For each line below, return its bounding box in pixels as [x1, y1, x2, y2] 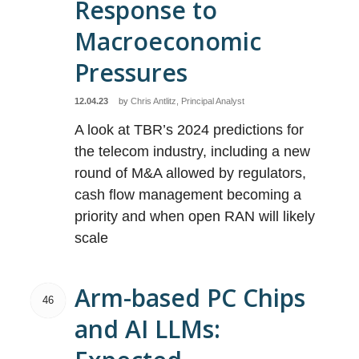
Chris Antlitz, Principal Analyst [131, 96, 245, 106]
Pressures [75, 56, 188, 89]
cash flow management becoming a [75, 187, 302, 203]
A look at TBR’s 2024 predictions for [75, 122, 305, 138]
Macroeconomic [75, 25, 262, 58]
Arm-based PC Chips [75, 281, 306, 314]
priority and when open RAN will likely [75, 208, 316, 224]
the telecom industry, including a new [75, 143, 311, 159]
